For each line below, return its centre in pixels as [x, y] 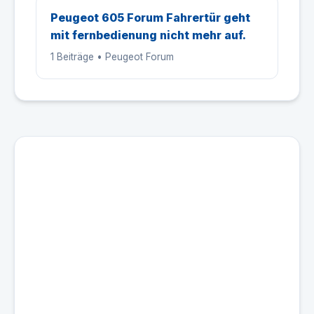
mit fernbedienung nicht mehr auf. [148, 35]
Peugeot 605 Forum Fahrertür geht [150, 18]
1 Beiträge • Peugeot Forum [112, 57]
